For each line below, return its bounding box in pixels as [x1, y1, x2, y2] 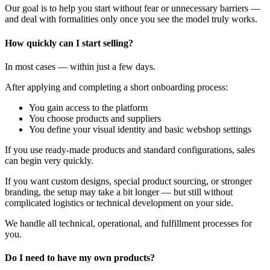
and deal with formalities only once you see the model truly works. [5, 14, 257, 25]
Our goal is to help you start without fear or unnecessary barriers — [5, 3, 260, 14]
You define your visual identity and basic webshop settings [29, 124, 251, 134]
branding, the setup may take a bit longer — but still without [5, 186, 233, 197]
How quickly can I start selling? [5, 37, 133, 48]
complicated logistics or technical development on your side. [5, 197, 233, 208]
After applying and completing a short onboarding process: [5, 81, 228, 92]
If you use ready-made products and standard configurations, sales [5, 144, 255, 155]
